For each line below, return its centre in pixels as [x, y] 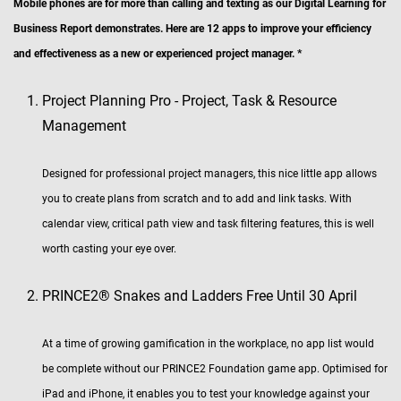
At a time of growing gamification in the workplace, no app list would [208, 344]
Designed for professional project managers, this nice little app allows [209, 174]
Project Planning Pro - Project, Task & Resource [189, 101]
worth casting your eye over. [109, 249]
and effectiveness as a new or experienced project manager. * [158, 54]
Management [84, 126]
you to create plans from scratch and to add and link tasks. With [197, 199]
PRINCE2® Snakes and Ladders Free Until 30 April [200, 296]
